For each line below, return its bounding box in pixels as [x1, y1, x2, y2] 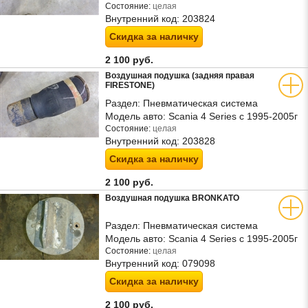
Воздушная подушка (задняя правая [105, 71, 254, 80]
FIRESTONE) [105, 80, 155, 90]
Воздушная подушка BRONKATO [105, 193, 239, 203]
